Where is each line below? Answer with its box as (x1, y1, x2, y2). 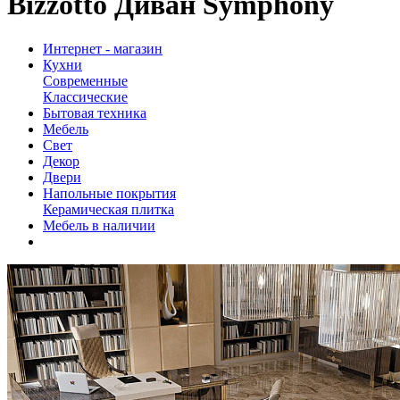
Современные (43, 72, 128, 88)
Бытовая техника (43, 104, 146, 121)
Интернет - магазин (43, 40, 162, 56)
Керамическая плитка (43, 201, 174, 217)
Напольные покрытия (43, 185, 176, 201)
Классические (43, 88, 128, 104)
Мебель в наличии (43, 217, 155, 233)
